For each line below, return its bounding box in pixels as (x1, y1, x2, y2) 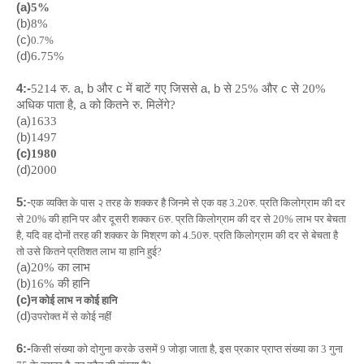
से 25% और (220, 82, 281, 95)
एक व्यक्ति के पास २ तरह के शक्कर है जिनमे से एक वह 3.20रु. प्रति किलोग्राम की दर (31, 197, 345, 209)
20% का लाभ (31, 261, 90, 274)
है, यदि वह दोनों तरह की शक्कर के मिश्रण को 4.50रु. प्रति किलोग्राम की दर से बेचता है (16, 229, 338, 241)
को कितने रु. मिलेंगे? (86, 98, 175, 111)
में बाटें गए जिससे (123, 82, 201, 95)
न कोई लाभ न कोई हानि (31, 294, 117, 306)
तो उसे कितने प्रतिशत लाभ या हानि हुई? (16, 245, 162, 258)
